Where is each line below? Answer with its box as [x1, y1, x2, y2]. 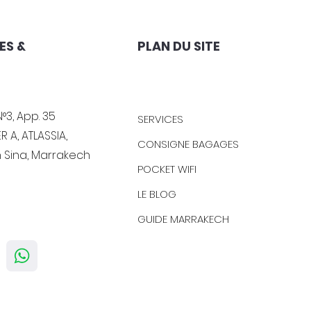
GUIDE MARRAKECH [137, 212, 229, 226]
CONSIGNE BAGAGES [137, 137, 239, 151]
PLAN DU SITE [137, 37, 220, 55]
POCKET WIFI [137, 162, 196, 176]
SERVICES [137, 112, 183, 126]
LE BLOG [137, 187, 176, 201]
